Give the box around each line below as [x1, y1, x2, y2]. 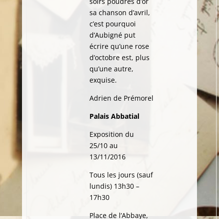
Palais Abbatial [89, 111, 139, 121]
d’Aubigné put [89, 30, 135, 40]
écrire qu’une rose [89, 42, 149, 51]
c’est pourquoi [89, 19, 136, 28]
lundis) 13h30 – [89, 181, 139, 191]
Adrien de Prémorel [89, 93, 153, 103]
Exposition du [89, 130, 134, 139]
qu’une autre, [89, 64, 133, 73]
